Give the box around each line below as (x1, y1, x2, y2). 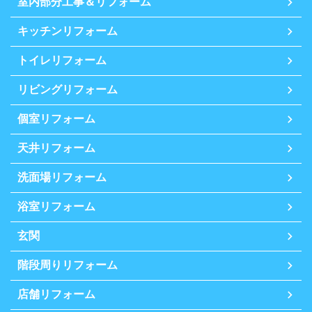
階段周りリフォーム (17, 259, 118, 272)
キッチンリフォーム (17, 25, 118, 38)
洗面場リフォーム (17, 171, 107, 184)
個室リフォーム (17, 113, 95, 125)
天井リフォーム (17, 142, 95, 155)
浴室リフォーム (17, 201, 95, 213)
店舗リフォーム (17, 288, 95, 301)
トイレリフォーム (17, 54, 107, 67)
